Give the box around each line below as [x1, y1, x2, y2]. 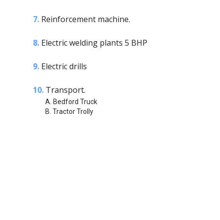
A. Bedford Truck [45, 98, 97, 106]
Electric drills [39, 61, 87, 72]
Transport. [44, 84, 85, 95]
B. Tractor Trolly [45, 108, 93, 115]
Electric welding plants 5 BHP [39, 37, 147, 48]
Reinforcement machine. [39, 14, 130, 25]
